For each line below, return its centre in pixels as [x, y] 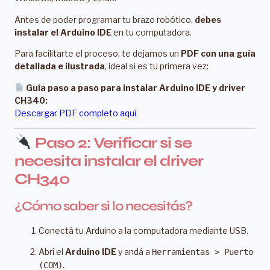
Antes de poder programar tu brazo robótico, [105, 19]
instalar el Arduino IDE [63, 32]
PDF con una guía [218, 54]
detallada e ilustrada [60, 66]
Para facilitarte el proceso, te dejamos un [98, 54]
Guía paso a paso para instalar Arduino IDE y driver [135, 87]
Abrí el [52, 252]
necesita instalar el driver [109, 161]
